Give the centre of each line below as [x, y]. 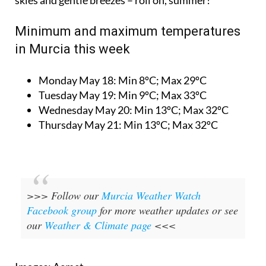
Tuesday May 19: [77, 95]
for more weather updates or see [167, 210]
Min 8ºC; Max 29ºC [161, 80]
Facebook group [62, 210]
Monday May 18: [77, 80]
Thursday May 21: [80, 124]
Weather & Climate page [98, 225]
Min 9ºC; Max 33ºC [161, 95]
